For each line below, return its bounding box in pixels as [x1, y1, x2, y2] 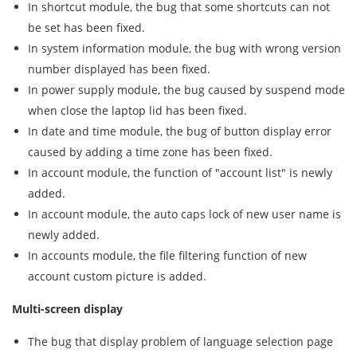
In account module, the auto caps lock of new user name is [28, 206, 341, 222]
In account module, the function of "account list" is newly [28, 165, 332, 180]
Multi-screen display [12, 301, 123, 316]
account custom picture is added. [28, 269, 206, 284]
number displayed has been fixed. [28, 61, 210, 76]
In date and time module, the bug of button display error [28, 124, 331, 139]
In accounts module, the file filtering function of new [28, 248, 307, 263]
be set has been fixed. [28, 20, 145, 35]
